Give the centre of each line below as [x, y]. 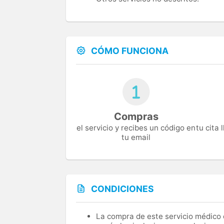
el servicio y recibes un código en [136, 128]
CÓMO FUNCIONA [130, 50]
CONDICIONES [122, 189]
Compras [136, 117]
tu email [136, 137]
